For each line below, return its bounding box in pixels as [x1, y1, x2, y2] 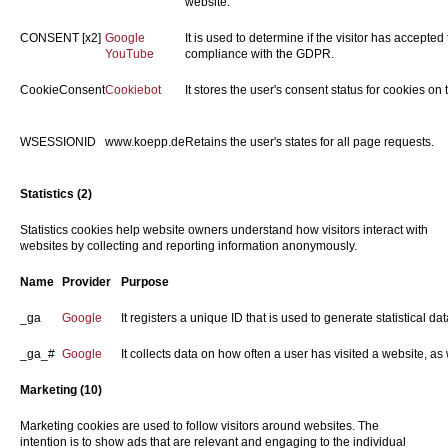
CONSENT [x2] [20, 31, 101, 45]
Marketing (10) [20, 383, 102, 397]
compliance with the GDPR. [185, 47, 334, 61]
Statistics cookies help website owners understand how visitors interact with [20, 223, 428, 237]
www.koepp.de [105, 135, 185, 149]
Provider [62, 275, 111, 289]
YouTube [105, 47, 154, 61]
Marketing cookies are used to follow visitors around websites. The [20, 419, 379, 433]
